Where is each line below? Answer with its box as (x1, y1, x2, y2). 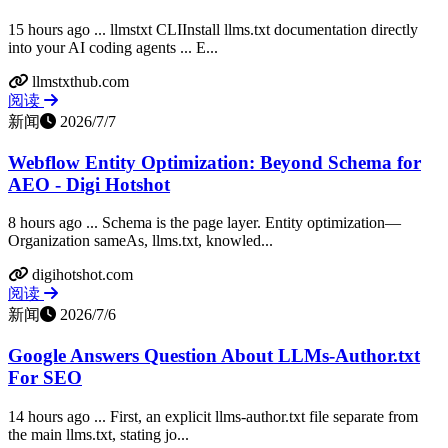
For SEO (8, 367, 82, 389)
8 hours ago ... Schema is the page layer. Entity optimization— (8, 214, 401, 232)
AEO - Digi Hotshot (8, 173, 170, 195)
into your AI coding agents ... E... (8, 38, 218, 56)
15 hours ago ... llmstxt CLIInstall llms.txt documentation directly (8, 20, 418, 38)
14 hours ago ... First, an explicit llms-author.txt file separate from (8, 407, 418, 425)
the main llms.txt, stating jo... (8, 425, 189, 443)
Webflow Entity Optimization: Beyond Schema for (8, 151, 421, 173)
